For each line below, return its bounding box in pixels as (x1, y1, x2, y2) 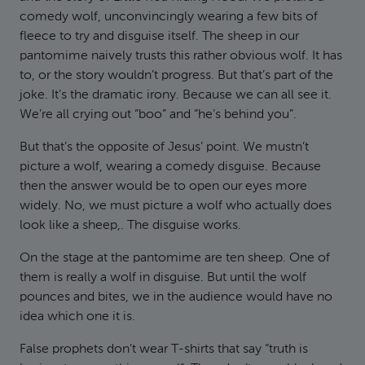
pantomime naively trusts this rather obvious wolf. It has (20, 50, 342, 63)
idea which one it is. (20, 310, 135, 323)
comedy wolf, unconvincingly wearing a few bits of (20, 11, 318, 24)
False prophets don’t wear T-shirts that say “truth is (20, 343, 308, 356)
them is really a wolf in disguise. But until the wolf (20, 271, 306, 284)
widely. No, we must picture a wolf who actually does (20, 200, 332, 213)
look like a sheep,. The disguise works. (20, 219, 241, 232)
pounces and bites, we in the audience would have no (20, 291, 332, 304)
